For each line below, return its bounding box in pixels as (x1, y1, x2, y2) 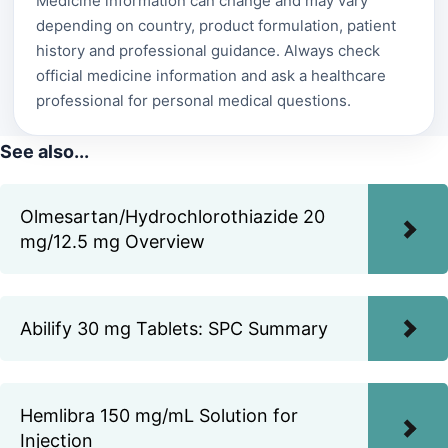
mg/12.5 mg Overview (20, 230, 205, 252)
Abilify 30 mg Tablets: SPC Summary (20, 317, 328, 339)
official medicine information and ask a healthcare (36, 65, 386, 85)
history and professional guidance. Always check (36, 40, 380, 60)
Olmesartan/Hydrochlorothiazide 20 (20, 205, 325, 227)
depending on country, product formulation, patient (36, 15, 396, 35)
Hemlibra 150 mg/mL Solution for (20, 404, 298, 426)
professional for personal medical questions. (36, 90, 351, 110)
